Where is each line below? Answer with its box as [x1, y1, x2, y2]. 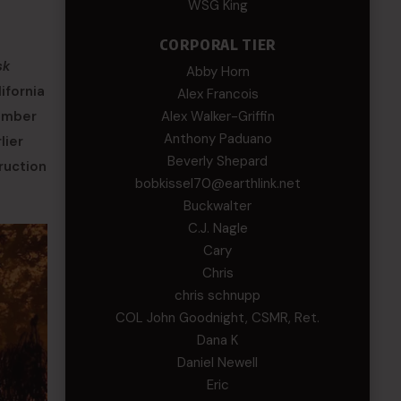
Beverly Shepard [167, 152, 269, 170]
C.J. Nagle [187, 219, 248, 237]
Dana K [197, 331, 239, 349]
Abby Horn [185, 63, 250, 81]
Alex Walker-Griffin [160, 107, 275, 125]
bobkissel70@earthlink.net [134, 175, 301, 192]
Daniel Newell [177, 354, 259, 371]
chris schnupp [175, 286, 261, 304]
